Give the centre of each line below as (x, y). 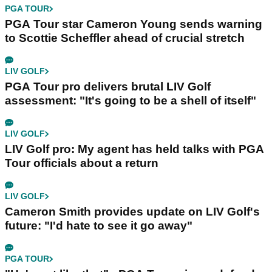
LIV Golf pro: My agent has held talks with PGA (134, 149)
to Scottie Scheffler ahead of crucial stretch (125, 38)
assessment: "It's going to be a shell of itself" (131, 101)
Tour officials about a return (82, 163)
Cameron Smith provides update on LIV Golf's (132, 212)
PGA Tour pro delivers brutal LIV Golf (108, 87)
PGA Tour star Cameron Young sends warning (134, 24)
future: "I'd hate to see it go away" (99, 226)
